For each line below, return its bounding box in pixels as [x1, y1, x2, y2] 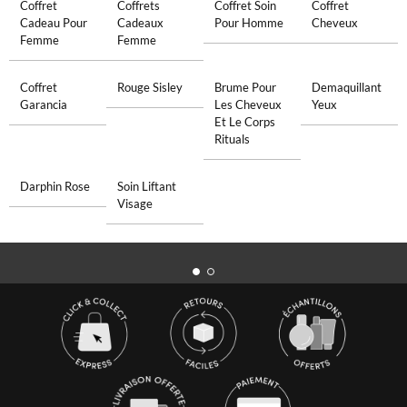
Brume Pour [214, 80, 276, 94]
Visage [116, 196, 153, 211]
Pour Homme [214, 15, 283, 30]
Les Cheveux [214, 97, 282, 112]
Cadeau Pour [19, 15, 87, 30]
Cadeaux [116, 15, 164, 30]
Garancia [19, 97, 67, 112]
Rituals [214, 132, 250, 146]
